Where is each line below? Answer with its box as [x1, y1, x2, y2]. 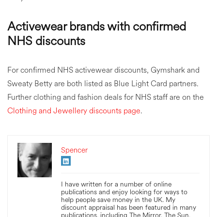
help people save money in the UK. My [61, 195, 175, 204]
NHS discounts [7, 32, 85, 49]
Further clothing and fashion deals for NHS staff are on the [7, 92, 204, 103]
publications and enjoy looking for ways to [61, 187, 187, 197]
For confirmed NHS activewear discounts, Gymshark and [7, 64, 200, 76]
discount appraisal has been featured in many [61, 203, 196, 212]
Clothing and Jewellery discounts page [7, 105, 140, 116]
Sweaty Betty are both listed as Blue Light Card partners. [7, 78, 199, 89]
